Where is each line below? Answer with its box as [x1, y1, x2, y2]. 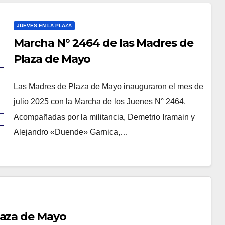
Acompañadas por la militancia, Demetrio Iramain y [13, 113, 195, 122]
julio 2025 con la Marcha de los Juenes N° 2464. [13, 97, 186, 106]
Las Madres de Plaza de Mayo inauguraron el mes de [13, 82, 203, 91]
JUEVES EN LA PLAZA [16, 23, 72, 29]
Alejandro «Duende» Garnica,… [13, 128, 128, 137]
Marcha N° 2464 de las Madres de [13, 36, 193, 50]
